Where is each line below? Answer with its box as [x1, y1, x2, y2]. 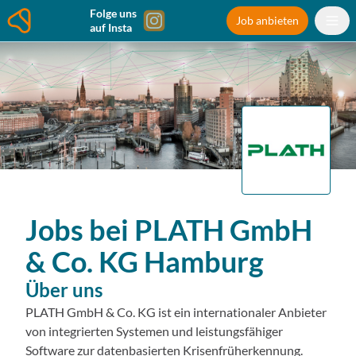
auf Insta [90, 21, 132, 34]
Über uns [25, 278, 103, 301]
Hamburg [138, 244, 264, 279]
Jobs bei [25, 212, 129, 247]
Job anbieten [236, 14, 299, 27]
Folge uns [90, 6, 137, 20]
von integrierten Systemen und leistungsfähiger [25, 323, 283, 339]
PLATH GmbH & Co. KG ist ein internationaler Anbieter [25, 304, 327, 319]
